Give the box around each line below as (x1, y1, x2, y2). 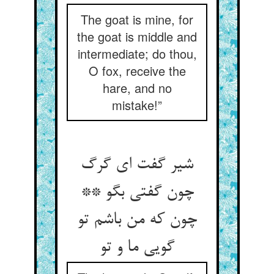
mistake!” (112, 96, 162, 114)
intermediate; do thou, (77, 45, 197, 62)
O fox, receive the (88, 62, 186, 80)
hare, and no (102, 79, 172, 97)
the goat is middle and (77, 28, 197, 45)
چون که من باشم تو (77, 210, 197, 230)
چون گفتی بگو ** (80, 183, 194, 202)
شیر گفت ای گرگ (81, 155, 193, 175)
